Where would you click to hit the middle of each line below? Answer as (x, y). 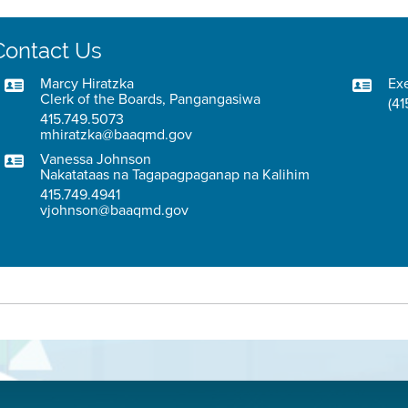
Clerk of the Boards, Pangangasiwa (151, 99)
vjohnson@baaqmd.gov (115, 210)
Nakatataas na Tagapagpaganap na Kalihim (175, 174)
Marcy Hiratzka (87, 83)
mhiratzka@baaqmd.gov (117, 134)
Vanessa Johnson (96, 159)
